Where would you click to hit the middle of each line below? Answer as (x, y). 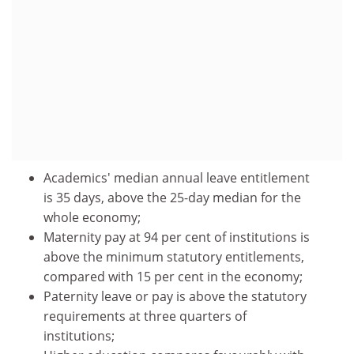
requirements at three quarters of (145, 316)
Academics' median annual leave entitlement (177, 178)
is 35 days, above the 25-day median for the (172, 198)
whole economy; (92, 217)
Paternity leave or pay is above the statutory (175, 296)
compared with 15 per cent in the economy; (173, 277)
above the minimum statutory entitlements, (174, 257)
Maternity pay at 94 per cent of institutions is (177, 237)
